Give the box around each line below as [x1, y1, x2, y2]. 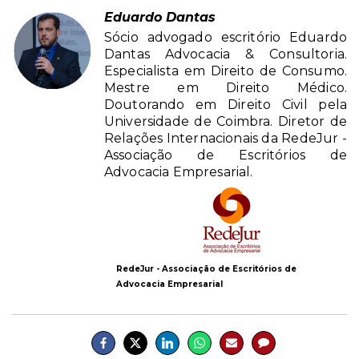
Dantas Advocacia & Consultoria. [104, 46, 347, 62]
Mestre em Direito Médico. [104, 79, 347, 95]
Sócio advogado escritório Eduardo [104, 29, 347, 45]
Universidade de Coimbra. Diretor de [104, 113, 347, 129]
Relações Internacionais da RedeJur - [104, 130, 347, 146]
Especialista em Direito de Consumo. [104, 63, 347, 79]
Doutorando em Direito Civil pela [104, 96, 347, 112]
